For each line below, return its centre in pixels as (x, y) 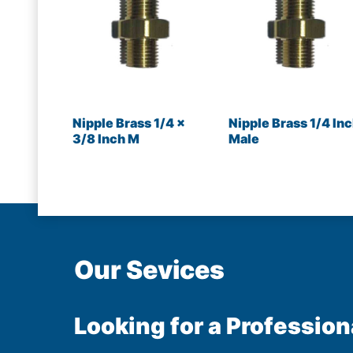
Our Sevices (149, 269)
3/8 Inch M (106, 138)
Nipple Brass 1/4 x (129, 123)
